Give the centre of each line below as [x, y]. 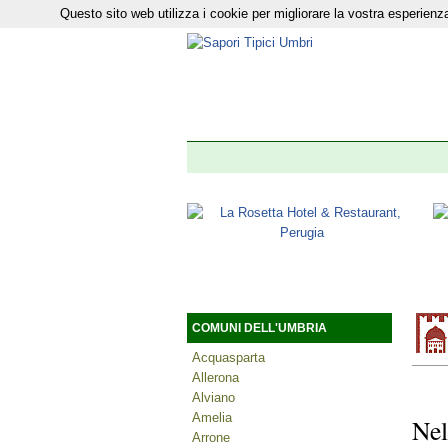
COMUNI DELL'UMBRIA [261, 328]
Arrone [211, 437]
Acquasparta [228, 357]
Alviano [213, 397]
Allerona [215, 377]
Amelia [212, 417]
